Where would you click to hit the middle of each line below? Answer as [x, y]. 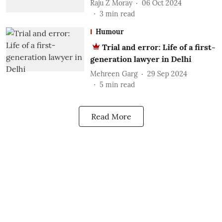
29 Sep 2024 [167, 74]
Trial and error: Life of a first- [159, 47]
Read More [111, 116]
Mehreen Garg [114, 74]
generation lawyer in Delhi [140, 59]
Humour [110, 32]
